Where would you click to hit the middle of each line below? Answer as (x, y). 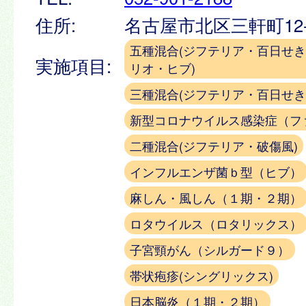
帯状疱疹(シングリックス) (201, 275)
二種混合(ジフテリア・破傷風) (214, 145)
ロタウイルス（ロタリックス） (216, 223)
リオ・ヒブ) (163, 67)
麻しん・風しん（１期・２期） (216, 197)
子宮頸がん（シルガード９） (210, 249)
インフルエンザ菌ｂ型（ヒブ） (216, 171)
